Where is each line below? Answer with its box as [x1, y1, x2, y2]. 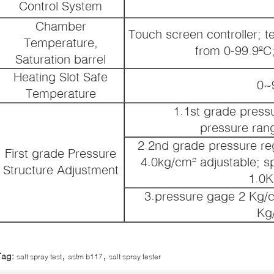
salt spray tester [109, 251, 161, 261]
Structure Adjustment [2, 161, 119, 177]
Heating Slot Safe [13, 68, 108, 84]
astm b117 [68, 251, 103, 261]
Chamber [35, 18, 86, 33]
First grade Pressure [5, 145, 116, 160]
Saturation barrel [15, 51, 106, 66]
